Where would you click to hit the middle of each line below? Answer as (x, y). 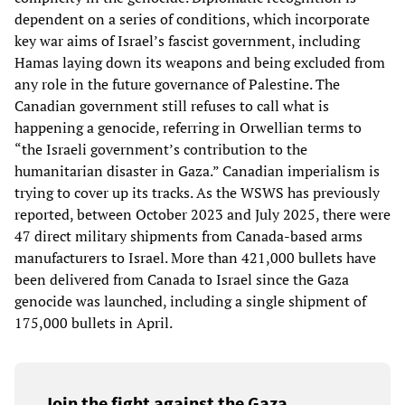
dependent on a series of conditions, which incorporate (192, 19)
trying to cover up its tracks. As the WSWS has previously (197, 192)
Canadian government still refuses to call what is (172, 105)
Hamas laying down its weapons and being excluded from (200, 62)
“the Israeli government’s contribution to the (161, 149)
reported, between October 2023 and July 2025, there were (202, 214)
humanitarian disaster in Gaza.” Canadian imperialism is (197, 170)
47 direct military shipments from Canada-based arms (188, 235)
